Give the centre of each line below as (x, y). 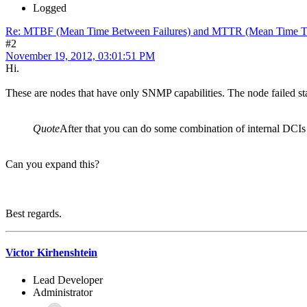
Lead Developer (68, 280)
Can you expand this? (52, 164)
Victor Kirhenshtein (51, 253)
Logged (50, 8)
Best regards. (34, 214)
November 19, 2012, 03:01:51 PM (80, 56)
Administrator (63, 292)
